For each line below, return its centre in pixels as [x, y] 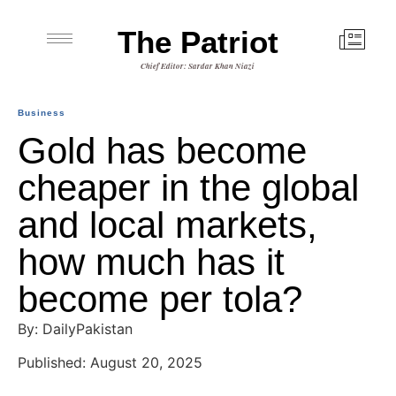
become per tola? [160, 299]
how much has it [151, 262]
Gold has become [162, 151]
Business [42, 113]
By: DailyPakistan [75, 329]
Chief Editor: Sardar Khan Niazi [198, 66]
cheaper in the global [188, 188]
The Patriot [198, 42]
